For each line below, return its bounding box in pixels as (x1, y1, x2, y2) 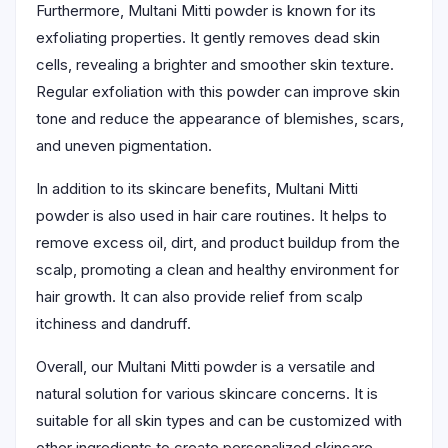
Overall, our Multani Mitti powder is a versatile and (36, 356, 375, 376)
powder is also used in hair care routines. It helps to (36, 205, 387, 225)
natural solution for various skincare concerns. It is (36, 383, 378, 403)
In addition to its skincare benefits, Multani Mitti (36, 178, 358, 198)
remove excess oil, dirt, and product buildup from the (36, 232, 400, 252)
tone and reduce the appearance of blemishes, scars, (36, 108, 404, 128)
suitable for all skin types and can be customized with (36, 410, 402, 430)
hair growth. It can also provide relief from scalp (36, 286, 363, 306)
